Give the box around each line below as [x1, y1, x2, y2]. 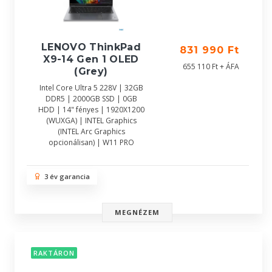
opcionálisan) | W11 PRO [48, 137, 134, 148]
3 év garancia [41, 172, 90, 181]
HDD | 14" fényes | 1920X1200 [38, 104, 144, 115]
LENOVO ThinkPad [41, 41, 141, 53]
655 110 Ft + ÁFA [183, 61, 239, 72]
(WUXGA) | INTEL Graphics [46, 115, 137, 126]
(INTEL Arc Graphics [57, 126, 125, 137]
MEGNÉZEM [114, 208, 160, 217]
